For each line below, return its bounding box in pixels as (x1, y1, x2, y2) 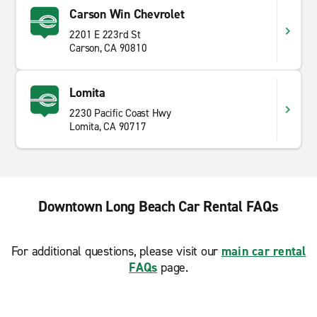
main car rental (221, 243, 306, 260)
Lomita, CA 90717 (69, 120, 146, 134)
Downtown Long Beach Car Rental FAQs (38, 197, 279, 217)
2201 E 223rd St (69, 28, 141, 42)
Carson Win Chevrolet (69, 6, 185, 23)
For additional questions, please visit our (11, 243, 221, 260)
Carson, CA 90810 (69, 41, 147, 55)
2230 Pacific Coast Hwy (69, 106, 171, 120)
